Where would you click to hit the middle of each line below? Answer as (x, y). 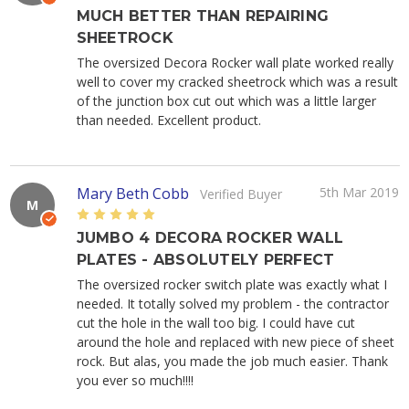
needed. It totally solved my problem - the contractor (232, 303)
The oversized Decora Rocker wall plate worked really (235, 62)
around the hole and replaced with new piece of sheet (235, 341)
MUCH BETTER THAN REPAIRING (203, 16)
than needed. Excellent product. (168, 120)
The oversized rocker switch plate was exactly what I (231, 284)
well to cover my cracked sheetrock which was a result (237, 81)
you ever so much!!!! (135, 380)
